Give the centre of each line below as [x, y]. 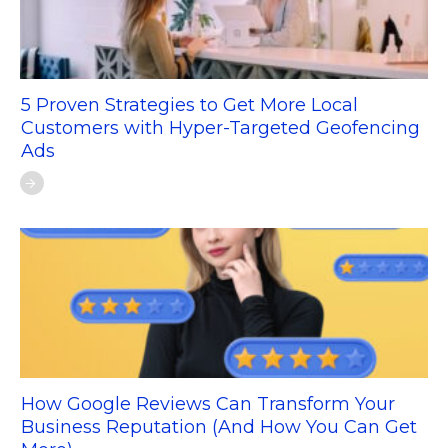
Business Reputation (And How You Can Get [219, 427]
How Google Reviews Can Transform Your [208, 404]
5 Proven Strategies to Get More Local [189, 105]
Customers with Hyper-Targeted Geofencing [220, 128]
